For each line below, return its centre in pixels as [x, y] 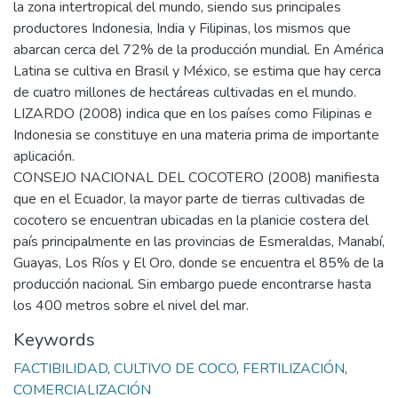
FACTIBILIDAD [60, 369]
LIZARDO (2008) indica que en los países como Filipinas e [193, 114]
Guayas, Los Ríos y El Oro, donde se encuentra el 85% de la [199, 263]
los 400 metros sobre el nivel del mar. [131, 306]
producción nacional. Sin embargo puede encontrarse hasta [192, 284]
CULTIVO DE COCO [175, 369]
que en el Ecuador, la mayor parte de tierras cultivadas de [189, 199]
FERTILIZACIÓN [294, 369]
